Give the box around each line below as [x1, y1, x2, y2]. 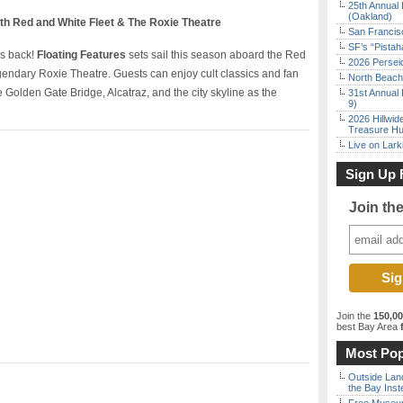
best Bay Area [336, 321, 398, 332]
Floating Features [37, 49, 126, 61]
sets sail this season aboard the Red [126, 49, 306, 61]
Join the [336, 310, 373, 321]
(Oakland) [348, 11, 392, 22]
